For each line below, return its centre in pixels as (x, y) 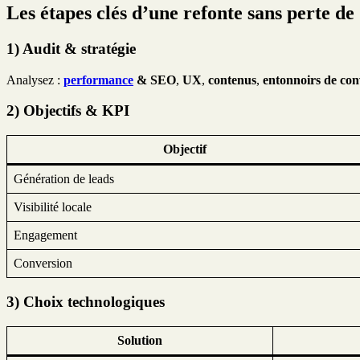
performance (98, 80)
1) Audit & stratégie (71, 49)
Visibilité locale (53, 207)
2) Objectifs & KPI (68, 111)
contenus (232, 80)
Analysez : (35, 80)
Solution (140, 340)
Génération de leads (64, 179)
